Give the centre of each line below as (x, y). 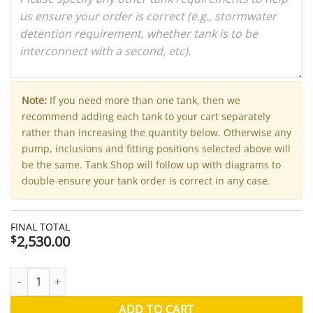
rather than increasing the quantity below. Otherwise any (156, 132)
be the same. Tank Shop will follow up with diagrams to (151, 164)
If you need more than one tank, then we (144, 100)
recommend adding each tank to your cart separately (146, 116)
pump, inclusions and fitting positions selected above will (156, 148)
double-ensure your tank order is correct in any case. (146, 180)
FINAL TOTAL (40, 227)
